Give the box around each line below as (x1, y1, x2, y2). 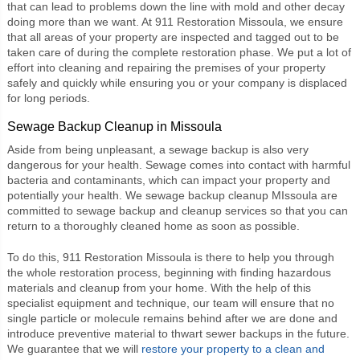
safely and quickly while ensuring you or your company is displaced (6, 76, 347, 89)
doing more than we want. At (6, 14, 152, 28)
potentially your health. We (6, 188, 145, 202)
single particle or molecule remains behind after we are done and (6, 311, 337, 325)
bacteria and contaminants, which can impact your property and (6, 173, 330, 186)
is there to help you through (190, 250, 334, 264)
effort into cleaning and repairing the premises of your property (6, 60, 325, 74)
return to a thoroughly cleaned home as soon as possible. (6, 219, 300, 232)
